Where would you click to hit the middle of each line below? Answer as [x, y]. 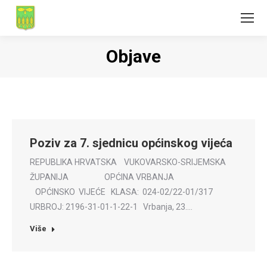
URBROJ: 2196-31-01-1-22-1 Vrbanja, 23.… [111, 207]
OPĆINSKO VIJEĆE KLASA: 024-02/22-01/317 [123, 192]
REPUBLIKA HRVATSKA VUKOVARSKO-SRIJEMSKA [128, 162]
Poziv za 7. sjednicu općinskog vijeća [131, 143]
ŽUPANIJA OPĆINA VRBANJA [114, 177]
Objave [133, 56]
